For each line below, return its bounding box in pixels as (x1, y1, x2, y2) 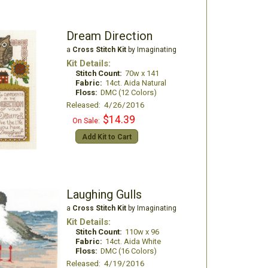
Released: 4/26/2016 (66, 100, 145, 109)
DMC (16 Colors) (100, 246, 157, 255)
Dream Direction (66, 29, 153, 43)
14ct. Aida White (105, 237, 161, 246)
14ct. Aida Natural (105, 78, 166, 87)
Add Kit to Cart (81, 133, 132, 141)
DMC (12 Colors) (100, 88, 157, 97)
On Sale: (72, 117, 100, 125)
